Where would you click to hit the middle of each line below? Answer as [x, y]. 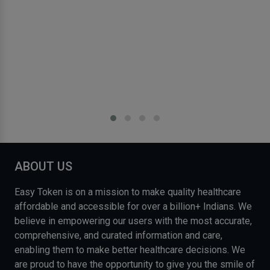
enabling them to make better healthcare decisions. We [130, 250]
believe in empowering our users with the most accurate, [133, 221]
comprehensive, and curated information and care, [118, 235]
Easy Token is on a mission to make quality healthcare [128, 192]
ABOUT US [43, 166]
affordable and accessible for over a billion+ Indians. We [133, 206]
